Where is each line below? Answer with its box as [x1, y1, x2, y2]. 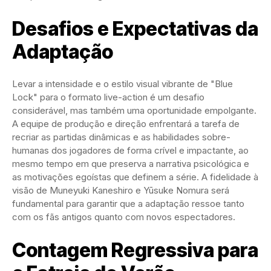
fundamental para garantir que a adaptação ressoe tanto [12, 198, 244, 210]
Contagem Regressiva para [12, 238, 258, 263]
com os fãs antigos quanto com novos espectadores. [12, 211, 235, 223]
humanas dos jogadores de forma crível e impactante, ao [12, 145, 249, 157]
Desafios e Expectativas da [12, 17, 258, 41]
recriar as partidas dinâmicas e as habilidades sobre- [12, 131, 230, 143]
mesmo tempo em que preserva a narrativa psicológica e [12, 158, 249, 170]
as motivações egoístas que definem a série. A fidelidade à [12, 171, 258, 183]
